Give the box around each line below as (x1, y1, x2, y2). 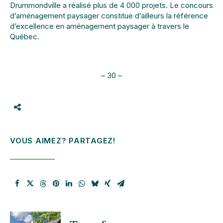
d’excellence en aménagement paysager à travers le (10, 21, 189, 31)
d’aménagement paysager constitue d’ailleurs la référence (10, 10, 208, 20)
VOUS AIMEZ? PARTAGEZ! (10, 136, 115, 145)
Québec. (10, 31, 39, 41)
